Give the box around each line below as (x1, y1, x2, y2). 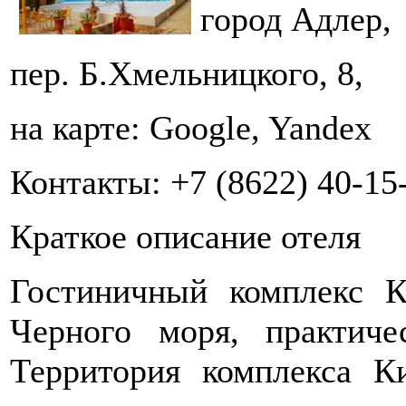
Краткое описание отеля (10, 217, 361, 256)
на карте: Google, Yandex (10, 108, 372, 147)
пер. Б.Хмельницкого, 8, (10, 53, 363, 92)
